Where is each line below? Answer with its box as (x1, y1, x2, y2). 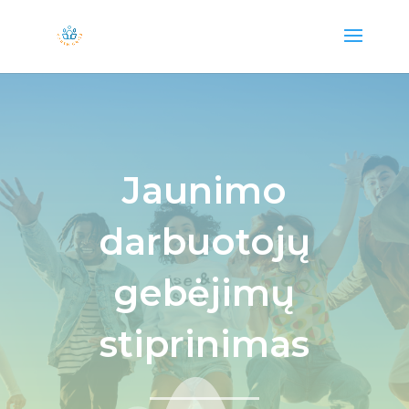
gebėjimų (113, 270, 296, 315)
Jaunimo (121, 168, 287, 213)
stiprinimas (99, 321, 309, 366)
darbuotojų (98, 219, 310, 264)
